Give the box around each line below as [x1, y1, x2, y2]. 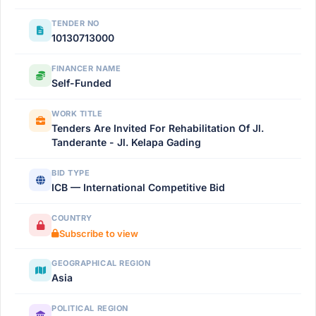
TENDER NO [51, 18, 99, 28]
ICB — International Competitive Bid [51, 181, 225, 193]
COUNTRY [51, 213, 92, 223]
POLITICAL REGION [51, 303, 128, 313]
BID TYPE [51, 168, 90, 178]
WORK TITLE [51, 109, 103, 119]
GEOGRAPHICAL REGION [51, 258, 151, 268]
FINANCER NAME [51, 63, 121, 73]
